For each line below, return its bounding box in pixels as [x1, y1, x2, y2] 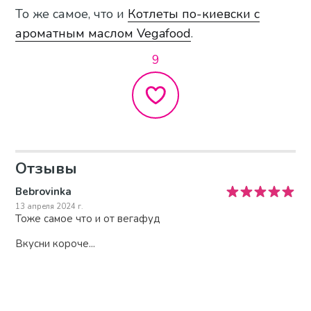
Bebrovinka [15, 185, 72, 199]
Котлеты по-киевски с [128, 6, 260, 23]
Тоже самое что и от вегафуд [15, 212, 161, 226]
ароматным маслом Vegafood [15, 25, 192, 42]
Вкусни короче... [15, 237, 96, 251]
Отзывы [15, 158, 78, 179]
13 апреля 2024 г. [15, 201, 84, 212]
